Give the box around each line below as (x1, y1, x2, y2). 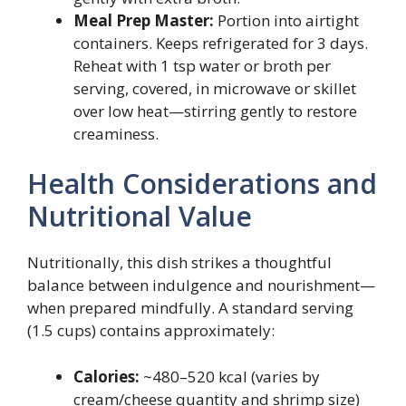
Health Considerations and (27, 165, 377, 203)
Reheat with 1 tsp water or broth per (73, 54, 331, 76)
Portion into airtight (214, 9, 359, 31)
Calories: (73, 365, 140, 387)
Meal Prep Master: (73, 9, 214, 31)
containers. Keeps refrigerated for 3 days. (73, 32, 368, 53)
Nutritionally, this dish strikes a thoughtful (27, 252, 332, 274)
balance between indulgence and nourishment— (27, 275, 375, 296)
